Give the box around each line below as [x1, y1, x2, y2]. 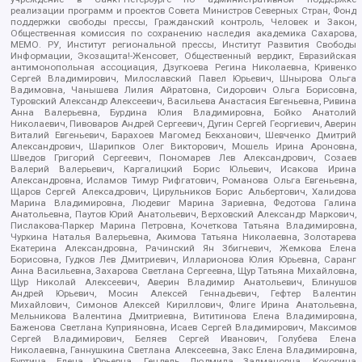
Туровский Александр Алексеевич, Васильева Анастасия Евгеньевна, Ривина [11, 95, 356, 107]
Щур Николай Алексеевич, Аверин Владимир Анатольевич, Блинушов [11, 276, 356, 288]
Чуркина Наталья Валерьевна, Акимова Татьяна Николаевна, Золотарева [11, 231, 356, 243]
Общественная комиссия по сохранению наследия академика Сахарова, [11, 27, 356, 40]
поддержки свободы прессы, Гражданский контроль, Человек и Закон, [11, 16, 356, 28]
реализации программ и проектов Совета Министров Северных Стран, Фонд [11, 5, 356, 17]
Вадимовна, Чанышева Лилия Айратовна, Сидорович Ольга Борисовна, [11, 84, 356, 96]
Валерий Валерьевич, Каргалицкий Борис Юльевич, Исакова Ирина [11, 163, 356, 175]
